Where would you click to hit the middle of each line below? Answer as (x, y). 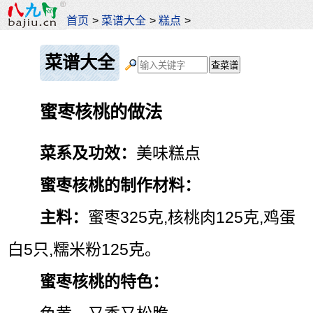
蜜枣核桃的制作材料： (121, 185)
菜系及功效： (88, 153)
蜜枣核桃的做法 (101, 112)
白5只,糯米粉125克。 (85, 249)
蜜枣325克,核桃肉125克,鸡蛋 (192, 217)
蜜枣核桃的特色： (104, 281)
